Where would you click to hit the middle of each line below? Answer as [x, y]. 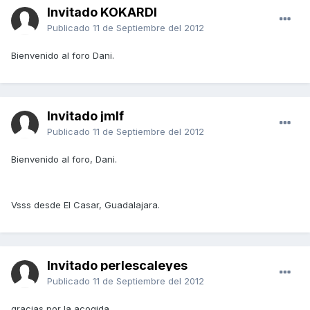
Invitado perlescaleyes [117, 266]
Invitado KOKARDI [102, 12]
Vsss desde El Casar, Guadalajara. [85, 205]
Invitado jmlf [85, 116]
